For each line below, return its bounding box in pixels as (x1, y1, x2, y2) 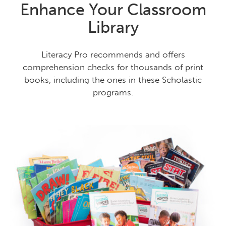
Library (87, 18, 139, 37)
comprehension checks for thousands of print (23, 62, 203, 73)
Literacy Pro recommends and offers (41, 49, 185, 60)
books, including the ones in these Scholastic (24, 75, 202, 85)
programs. (93, 87, 133, 98)
